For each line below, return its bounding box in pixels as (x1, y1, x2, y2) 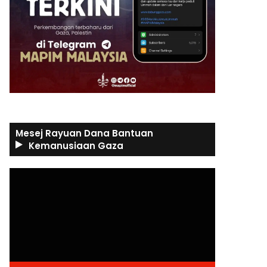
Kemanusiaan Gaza (29, 139, 124, 153)
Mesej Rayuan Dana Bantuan (15, 127, 154, 140)
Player (9, 181, 32, 191)
